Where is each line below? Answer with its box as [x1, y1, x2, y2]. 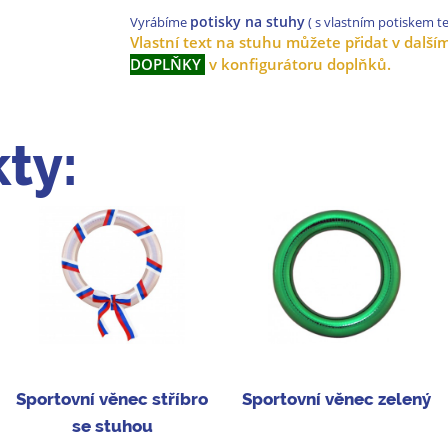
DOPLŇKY [129, 54, 205, 76]
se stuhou [71, 416, 153, 437]
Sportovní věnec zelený [241, 389, 431, 410]
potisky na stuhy [189, 12, 305, 32]
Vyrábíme [129, 13, 190, 32]
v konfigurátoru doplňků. [208, 54, 391, 76]
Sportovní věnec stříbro [16, 389, 208, 410]
